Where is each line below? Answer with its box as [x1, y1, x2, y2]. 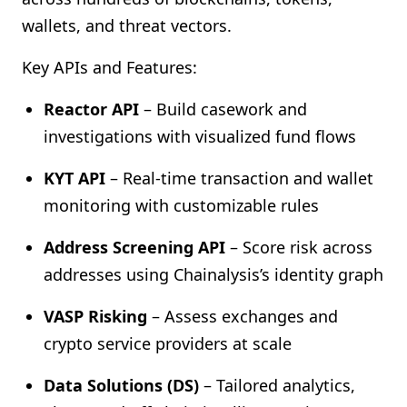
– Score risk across [225, 236, 372, 258]
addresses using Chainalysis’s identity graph [44, 263, 383, 285]
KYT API [44, 167, 105, 189]
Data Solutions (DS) [44, 374, 199, 396]
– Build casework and [139, 98, 307, 120]
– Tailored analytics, [199, 374, 355, 396]
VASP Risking [44, 305, 147, 327]
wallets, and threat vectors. [22, 15, 232, 36]
